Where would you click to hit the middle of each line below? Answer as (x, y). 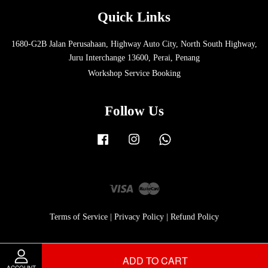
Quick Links (134, 17)
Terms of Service (78, 217)
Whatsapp (190, 138)
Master (171, 186)
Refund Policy (194, 217)
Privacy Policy (139, 217)
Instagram (159, 138)
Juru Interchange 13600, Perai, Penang (134, 58)
